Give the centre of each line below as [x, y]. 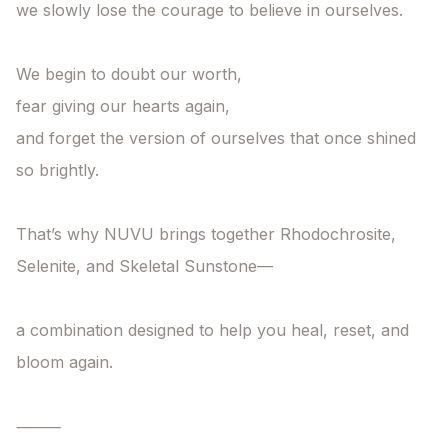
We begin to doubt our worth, [129, 74]
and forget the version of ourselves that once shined [216, 138]
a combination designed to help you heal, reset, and [212, 330]
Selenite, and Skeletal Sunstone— [144, 266]
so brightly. [57, 170]
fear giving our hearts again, [123, 106]
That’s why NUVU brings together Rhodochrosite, [206, 234]
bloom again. [64, 362]
